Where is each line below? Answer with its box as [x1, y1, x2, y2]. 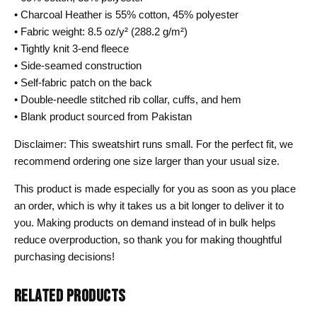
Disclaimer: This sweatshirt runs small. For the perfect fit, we [14, 138, 293, 151]
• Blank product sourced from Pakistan [14, 110, 192, 123]
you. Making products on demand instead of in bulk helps [14, 217, 276, 229]
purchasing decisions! [14, 250, 115, 263]
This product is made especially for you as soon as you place [14, 183, 296, 195]
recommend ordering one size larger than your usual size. [14, 155, 279, 168]
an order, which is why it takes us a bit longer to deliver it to [14, 200, 284, 212]
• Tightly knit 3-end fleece [14, 42, 129, 55]
